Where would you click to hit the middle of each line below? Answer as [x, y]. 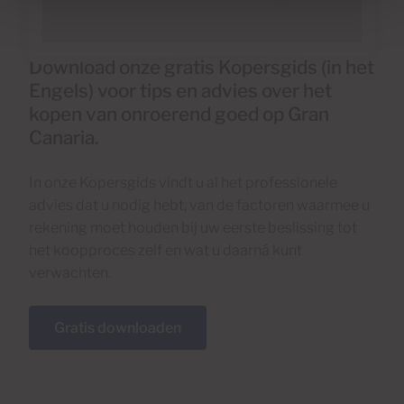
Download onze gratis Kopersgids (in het [202, 67]
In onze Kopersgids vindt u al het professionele [183, 182]
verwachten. [70, 272]
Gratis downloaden [118, 327]
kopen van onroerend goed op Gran [179, 114]
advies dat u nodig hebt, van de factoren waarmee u [199, 205]
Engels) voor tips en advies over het [180, 90]
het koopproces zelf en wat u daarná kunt [165, 250]
